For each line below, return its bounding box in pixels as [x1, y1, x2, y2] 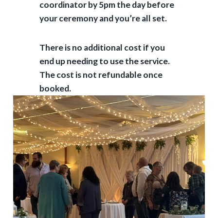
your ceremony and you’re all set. [39, 13, 167, 23]
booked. [39, 83, 71, 93]
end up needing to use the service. [39, 55, 170, 66]
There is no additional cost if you [39, 42, 165, 53]
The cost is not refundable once [39, 69, 163, 80]
